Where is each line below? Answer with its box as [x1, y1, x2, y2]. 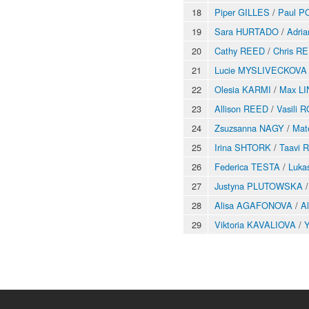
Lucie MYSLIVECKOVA [215, 63, 307, 77]
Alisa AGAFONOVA [215, 198, 292, 212]
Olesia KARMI [215, 82, 271, 96]
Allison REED [215, 101, 268, 115]
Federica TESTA [215, 159, 280, 173]
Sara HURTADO [215, 24, 279, 38]
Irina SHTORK [215, 140, 271, 154]
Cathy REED [215, 43, 265, 57]
